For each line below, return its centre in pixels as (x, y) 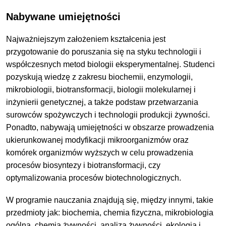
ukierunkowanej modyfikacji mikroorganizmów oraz (98, 140)
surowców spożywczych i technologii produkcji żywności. (108, 115)
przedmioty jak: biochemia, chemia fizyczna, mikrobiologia (110, 213)
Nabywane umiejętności (64, 16)
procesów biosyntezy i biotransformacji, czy (83, 165)
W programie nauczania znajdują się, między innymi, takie (110, 200)
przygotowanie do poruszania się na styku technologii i (104, 51)
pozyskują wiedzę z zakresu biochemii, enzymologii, (100, 77)
